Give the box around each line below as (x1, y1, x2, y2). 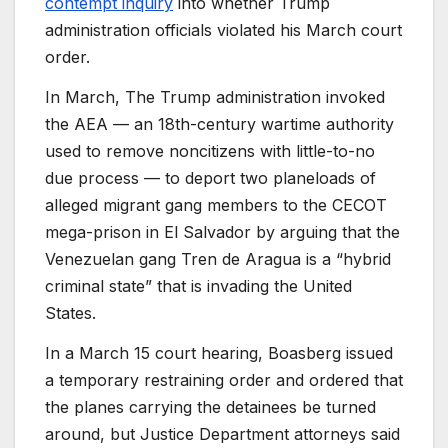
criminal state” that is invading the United (45, 275, 352, 296)
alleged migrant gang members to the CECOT (45, 194, 387, 215)
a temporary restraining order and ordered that (45, 369, 403, 390)
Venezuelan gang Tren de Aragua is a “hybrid (45, 248, 391, 269)
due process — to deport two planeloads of (45, 167, 376, 188)
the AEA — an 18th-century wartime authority (45, 113, 394, 134)
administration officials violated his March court (45, 20, 402, 40)
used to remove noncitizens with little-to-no (45, 140, 375, 161)
